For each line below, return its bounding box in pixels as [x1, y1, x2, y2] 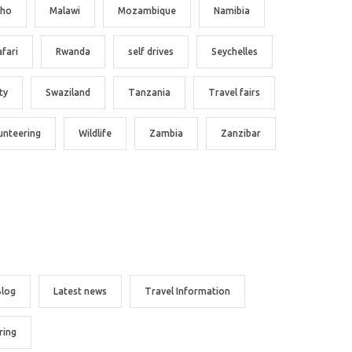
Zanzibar [221, 128, 261, 139]
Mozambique [118, 5, 176, 16]
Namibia [214, 5, 250, 16]
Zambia [149, 128, 183, 139]
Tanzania [128, 87, 170, 98]
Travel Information [145, 286, 230, 297]
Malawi [49, 5, 80, 16]
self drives [128, 46, 174, 57]
